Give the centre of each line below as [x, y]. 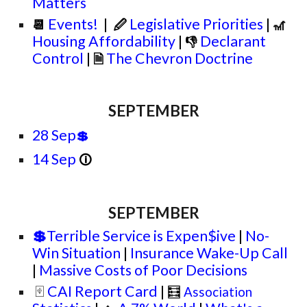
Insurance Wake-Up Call [209, 253]
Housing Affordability [104, 41]
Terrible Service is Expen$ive [142, 236]
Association [218, 292]
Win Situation [77, 253]
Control [58, 58]
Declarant [233, 41]
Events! [75, 24]
